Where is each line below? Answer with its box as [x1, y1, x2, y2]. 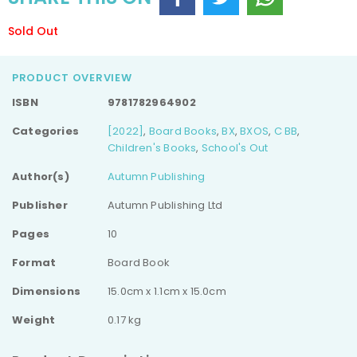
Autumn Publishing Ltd [108, 197, 223, 213]
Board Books [148, 123, 217, 139]
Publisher [12, 197, 68, 213]
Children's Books [108, 139, 197, 155]
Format [12, 254, 57, 270]
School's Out [201, 139, 269, 155]
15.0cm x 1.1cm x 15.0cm [108, 283, 226, 299]
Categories [12, 123, 80, 139]
